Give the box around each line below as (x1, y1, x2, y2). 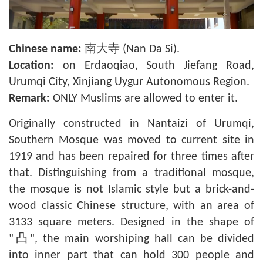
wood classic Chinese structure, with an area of (9, 200, 254, 212)
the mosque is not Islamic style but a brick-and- (9, 184, 254, 195)
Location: (9, 60, 63, 72)
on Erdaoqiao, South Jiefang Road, (62, 60, 255, 72)
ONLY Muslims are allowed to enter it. (50, 93, 238, 104)
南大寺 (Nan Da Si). (82, 43, 180, 55)
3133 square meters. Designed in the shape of (9, 217, 254, 228)
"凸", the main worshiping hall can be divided (9, 233, 254, 245)
